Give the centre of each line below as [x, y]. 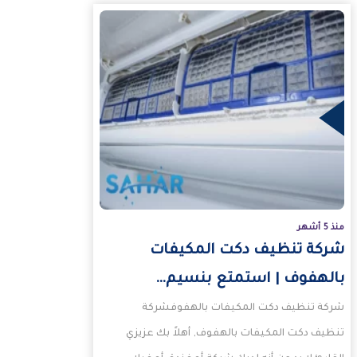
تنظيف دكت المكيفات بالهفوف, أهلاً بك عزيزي [235, 334]
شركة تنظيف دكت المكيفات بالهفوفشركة [243, 309]
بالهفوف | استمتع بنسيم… [250, 280]
